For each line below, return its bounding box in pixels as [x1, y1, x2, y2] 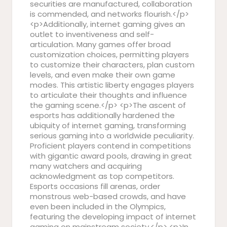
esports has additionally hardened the [30, 110, 175, 121]
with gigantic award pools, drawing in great [30, 150, 192, 161]
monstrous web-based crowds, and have [30, 191, 186, 202]
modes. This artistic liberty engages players [30, 80, 194, 90]
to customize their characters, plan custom [30, 59, 195, 70]
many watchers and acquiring [30, 161, 142, 171]
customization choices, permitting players [30, 49, 189, 60]
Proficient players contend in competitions [30, 140, 191, 151]
